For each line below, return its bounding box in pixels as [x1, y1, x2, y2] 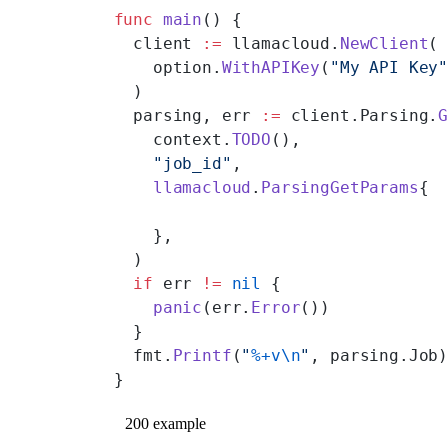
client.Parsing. [280, 105, 439, 125]
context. [113, 129, 232, 149]
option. [113, 57, 222, 77]
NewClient [339, 33, 429, 53]
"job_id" [113, 153, 232, 173]
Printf [172, 345, 232, 365]
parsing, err [113, 105, 262, 125]
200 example [124, 414, 206, 432]
